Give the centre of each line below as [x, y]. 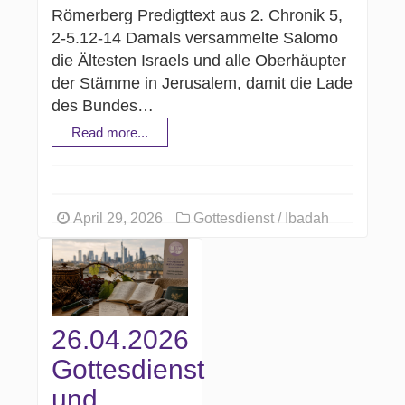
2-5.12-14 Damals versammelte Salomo [195, 38]
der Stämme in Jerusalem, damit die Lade [202, 83]
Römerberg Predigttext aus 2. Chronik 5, [198, 15]
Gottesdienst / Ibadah [260, 218]
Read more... [110, 132]
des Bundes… [103, 105]
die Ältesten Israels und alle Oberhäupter [199, 60]
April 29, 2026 [117, 218]
